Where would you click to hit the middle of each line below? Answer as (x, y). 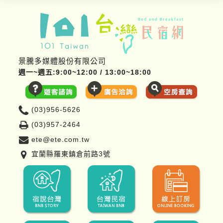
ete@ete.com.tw (61, 139)
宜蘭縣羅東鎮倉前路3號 (71, 154)
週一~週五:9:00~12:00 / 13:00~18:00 (85, 72)
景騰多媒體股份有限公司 (62, 61)
